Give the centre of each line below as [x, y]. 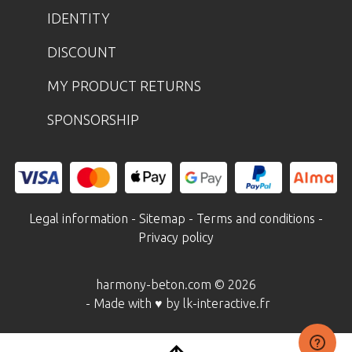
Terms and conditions [256, 219]
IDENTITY [78, 18]
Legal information [79, 219]
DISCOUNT [81, 52]
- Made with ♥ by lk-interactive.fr [176, 304]
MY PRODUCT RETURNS [124, 86]
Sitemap [162, 219]
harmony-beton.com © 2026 [176, 285]
